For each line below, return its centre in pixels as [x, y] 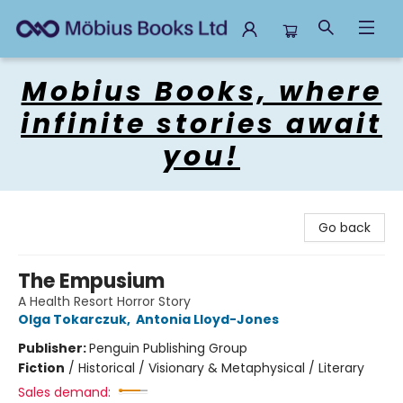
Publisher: [54, 348]
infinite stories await [201, 124]
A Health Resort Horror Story [104, 301]
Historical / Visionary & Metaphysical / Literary [221, 368]
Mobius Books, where [201, 92]
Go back [345, 228]
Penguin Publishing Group [168, 348]
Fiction [41, 368]
